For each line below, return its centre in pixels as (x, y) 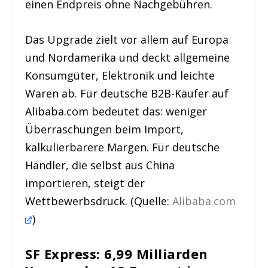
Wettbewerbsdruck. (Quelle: (99, 201)
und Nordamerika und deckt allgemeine (128, 58)
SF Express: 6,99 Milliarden (117, 253)
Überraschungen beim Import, (105, 130)
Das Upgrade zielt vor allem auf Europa (127, 40)
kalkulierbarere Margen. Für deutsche (123, 147)
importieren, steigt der (85, 183)
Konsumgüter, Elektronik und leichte (120, 76)
